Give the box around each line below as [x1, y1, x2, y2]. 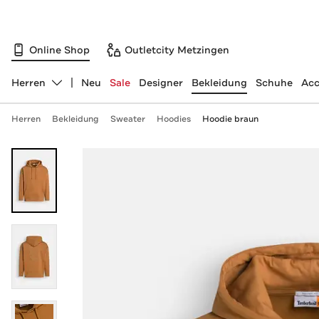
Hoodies [156, 113, 191, 125]
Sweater [110, 113, 145, 125]
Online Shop [29, 43, 90, 56]
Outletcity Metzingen [125, 43, 229, 56]
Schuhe [255, 76, 293, 89]
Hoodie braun [202, 113, 258, 125]
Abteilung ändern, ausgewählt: [10, 82, 162, 95]
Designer [138, 76, 183, 89]
